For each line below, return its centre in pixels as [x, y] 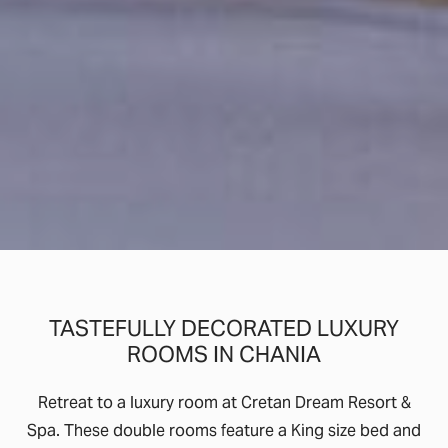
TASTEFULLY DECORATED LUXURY [224, 330]
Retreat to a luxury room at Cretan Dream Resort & [224, 403]
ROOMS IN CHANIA [224, 356]
